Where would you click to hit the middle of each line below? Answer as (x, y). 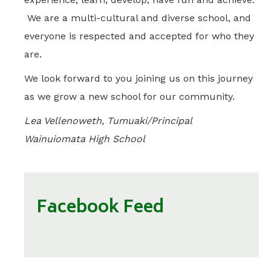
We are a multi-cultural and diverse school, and (138, 18)
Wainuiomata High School (85, 139)
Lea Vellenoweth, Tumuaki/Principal (108, 121)
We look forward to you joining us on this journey (139, 78)
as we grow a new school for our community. (129, 96)
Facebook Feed (100, 208)
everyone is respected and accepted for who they (139, 36)
